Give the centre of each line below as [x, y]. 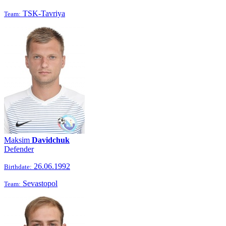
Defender [19, 149]
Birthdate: [18, 167]
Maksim [18, 140]
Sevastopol [39, 183]
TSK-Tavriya [43, 13]
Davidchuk [51, 140]
